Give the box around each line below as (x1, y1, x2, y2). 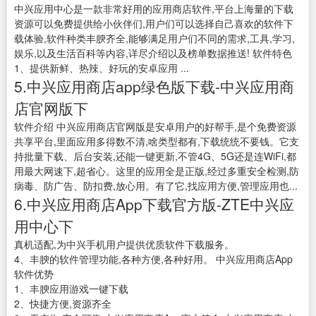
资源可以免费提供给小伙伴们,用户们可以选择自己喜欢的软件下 (14, 16, 293, 31)
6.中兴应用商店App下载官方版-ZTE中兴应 (14, 193, 294, 215)
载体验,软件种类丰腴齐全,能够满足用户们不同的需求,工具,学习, (14, 31, 295, 46)
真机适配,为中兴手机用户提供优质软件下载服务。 (14, 237, 234, 252)
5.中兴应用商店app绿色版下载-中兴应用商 (14, 75, 294, 97)
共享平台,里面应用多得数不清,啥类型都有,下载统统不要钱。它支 (14, 134, 299, 149)
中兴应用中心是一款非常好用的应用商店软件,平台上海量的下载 (14, 1, 293, 16)
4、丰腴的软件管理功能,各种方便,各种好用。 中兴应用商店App (14, 252, 293, 267)
